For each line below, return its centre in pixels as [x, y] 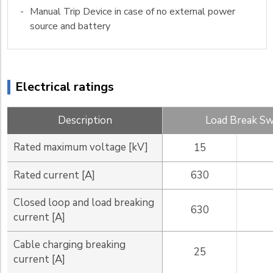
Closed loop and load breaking [84, 203]
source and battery [70, 27]
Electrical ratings [65, 87]
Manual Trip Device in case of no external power [133, 12]
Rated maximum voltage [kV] [81, 147]
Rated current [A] [54, 175]
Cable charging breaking [69, 245]
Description [85, 121]
